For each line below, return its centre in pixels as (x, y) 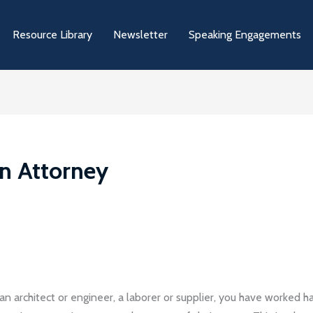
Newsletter (140, 35)
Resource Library (52, 35)
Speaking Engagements (245, 35)
